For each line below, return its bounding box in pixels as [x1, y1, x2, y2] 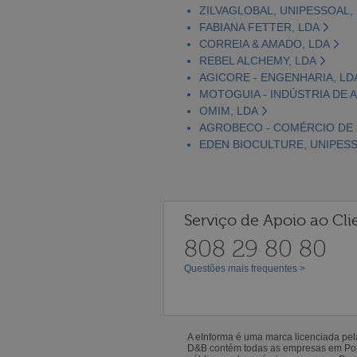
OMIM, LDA [199, 104, 258, 117]
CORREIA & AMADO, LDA [199, 37, 330, 50]
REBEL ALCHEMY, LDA [199, 53, 316, 67]
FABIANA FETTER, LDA [199, 20, 320, 33]
